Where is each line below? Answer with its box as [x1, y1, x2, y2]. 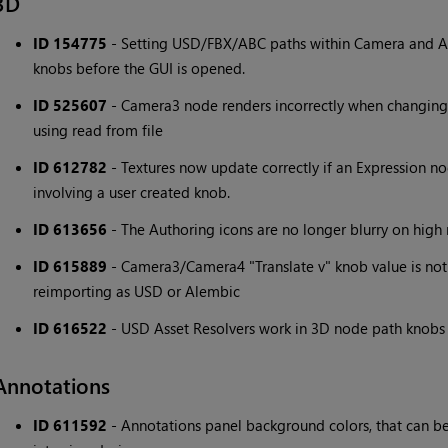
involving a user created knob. [32, 182, 230, 203]
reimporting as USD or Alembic [32, 281, 240, 302]
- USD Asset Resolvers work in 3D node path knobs [106, 318, 445, 339]
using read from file [32, 120, 163, 141]
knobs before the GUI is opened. [32, 58, 245, 79]
